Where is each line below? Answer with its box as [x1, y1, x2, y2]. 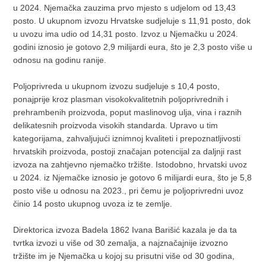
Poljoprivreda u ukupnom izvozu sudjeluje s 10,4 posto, [13, 81, 220, 91]
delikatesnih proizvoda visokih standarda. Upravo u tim [13, 120, 218, 130]
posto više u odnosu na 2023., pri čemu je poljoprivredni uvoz [13, 185, 244, 195]
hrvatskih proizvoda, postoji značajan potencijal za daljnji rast [13, 146, 242, 156]
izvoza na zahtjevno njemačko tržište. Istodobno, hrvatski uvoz [13, 159, 248, 169]
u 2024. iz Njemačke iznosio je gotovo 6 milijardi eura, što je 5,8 [13, 172, 252, 182]
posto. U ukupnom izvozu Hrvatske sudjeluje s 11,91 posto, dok [13, 15, 251, 26]
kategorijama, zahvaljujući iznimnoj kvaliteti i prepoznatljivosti [13, 133, 241, 143]
